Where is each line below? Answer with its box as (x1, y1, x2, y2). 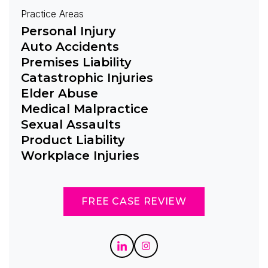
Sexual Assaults (21, 117, 121, 132)
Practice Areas (21, 7, 84, 20)
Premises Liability (21, 54, 132, 69)
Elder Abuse (21, 86, 98, 100)
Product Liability (21, 132, 125, 147)
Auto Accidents (21, 39, 119, 54)
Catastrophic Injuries (21, 70, 153, 85)
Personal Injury (21, 23, 116, 38)
